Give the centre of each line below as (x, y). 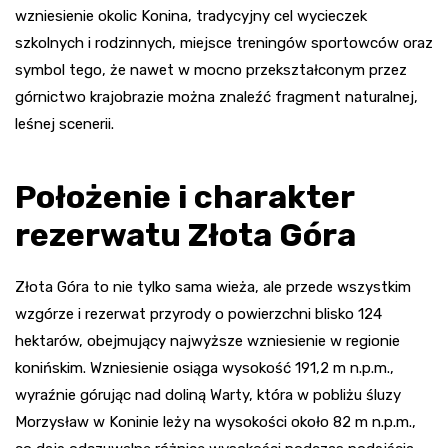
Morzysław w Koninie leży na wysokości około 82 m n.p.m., (215, 422)
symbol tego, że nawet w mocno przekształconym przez (211, 70)
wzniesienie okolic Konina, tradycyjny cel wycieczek (191, 16)
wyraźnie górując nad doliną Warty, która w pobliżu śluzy (208, 395)
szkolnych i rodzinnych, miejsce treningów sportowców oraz (224, 43)
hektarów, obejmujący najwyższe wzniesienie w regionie (207, 341)
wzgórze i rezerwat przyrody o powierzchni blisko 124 (198, 314)
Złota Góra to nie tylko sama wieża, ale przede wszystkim (213, 287)
